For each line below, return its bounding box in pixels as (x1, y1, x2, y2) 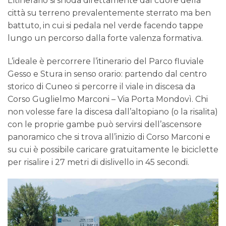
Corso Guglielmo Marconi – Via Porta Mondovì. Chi (8, 94, 208, 104)
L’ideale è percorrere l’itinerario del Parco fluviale (8, 56, 204, 66)
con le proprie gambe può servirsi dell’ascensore (8, 119, 202, 129)
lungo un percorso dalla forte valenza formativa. (8, 33, 203, 43)
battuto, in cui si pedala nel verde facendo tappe (8, 20, 203, 30)
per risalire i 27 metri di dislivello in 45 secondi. (8, 157, 189, 167)
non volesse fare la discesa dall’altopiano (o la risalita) (8, 106, 218, 117)
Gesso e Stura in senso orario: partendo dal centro (8, 69, 207, 79)
